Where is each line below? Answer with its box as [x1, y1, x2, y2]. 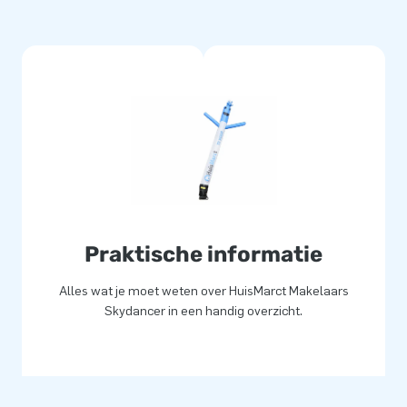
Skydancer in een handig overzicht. [104, 303, 303, 320]
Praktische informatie [84, 242, 323, 268]
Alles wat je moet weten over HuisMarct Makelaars [58, 283, 349, 300]
